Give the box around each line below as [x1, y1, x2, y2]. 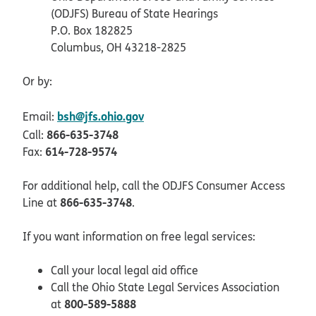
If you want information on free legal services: [23, 228, 255, 244]
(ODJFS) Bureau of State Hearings [51, 5, 218, 21]
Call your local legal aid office [51, 262, 198, 278]
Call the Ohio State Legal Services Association [51, 279, 279, 295]
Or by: [23, 73, 52, 89]
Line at [23, 194, 60, 210]
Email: [23, 108, 57, 124]
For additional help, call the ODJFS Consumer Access [23, 177, 285, 193]
